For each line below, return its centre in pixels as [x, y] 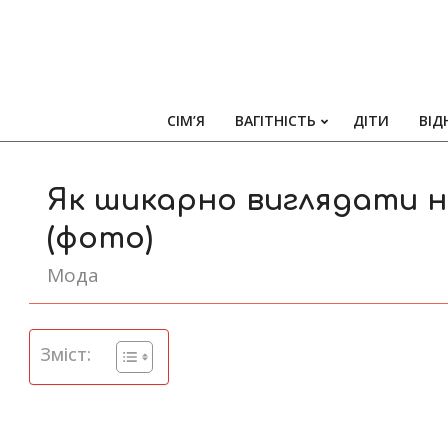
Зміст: [65, 353]
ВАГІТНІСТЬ [275, 120]
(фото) [100, 238]
